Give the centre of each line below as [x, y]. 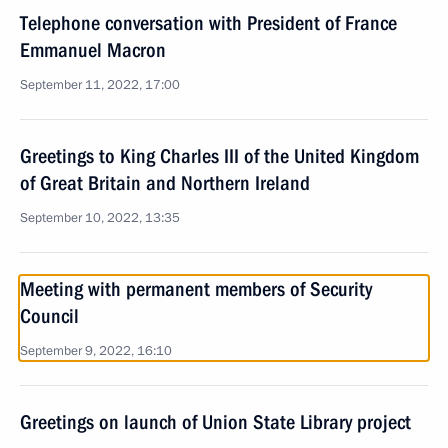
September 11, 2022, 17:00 [100, 85]
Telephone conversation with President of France [208, 23]
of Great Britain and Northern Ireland [165, 183]
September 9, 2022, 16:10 [96, 351]
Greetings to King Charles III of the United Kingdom [219, 156]
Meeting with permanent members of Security [196, 289]
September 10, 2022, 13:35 [100, 218]
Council [49, 316]
